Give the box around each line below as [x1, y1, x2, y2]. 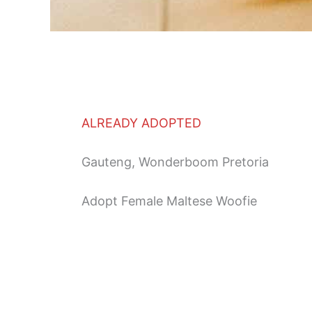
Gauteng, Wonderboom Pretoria [81, 155, 269, 169]
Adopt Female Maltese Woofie [81, 194, 257, 208]
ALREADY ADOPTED [81, 116, 201, 130]
